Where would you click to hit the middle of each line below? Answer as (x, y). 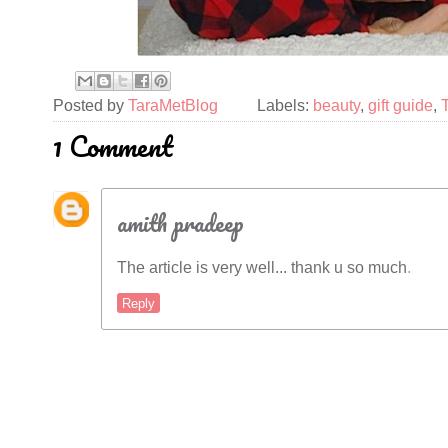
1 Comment (113, 146)
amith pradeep (180, 223)
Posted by (90, 106)
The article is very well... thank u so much (262, 268)
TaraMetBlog (173, 106)
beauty (337, 106)
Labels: (285, 106)
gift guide (401, 106)
